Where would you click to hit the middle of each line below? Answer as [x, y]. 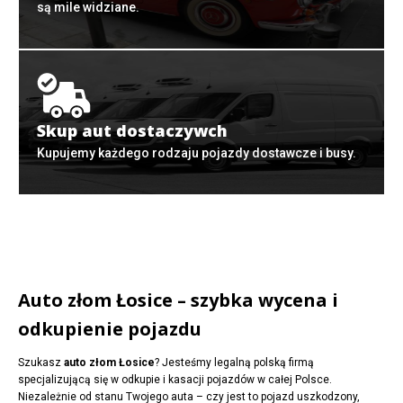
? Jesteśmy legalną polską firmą [234, 363]
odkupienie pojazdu [110, 329]
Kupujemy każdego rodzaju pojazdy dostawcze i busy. [197, 153]
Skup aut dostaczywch [132, 131]
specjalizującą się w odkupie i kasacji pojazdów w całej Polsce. [175, 380]
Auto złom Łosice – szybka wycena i [178, 300]
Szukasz [41, 363]
